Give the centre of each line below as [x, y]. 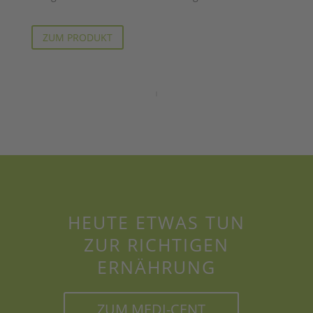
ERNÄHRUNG [156, 267]
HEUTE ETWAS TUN [156, 222]
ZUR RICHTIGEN [156, 245]
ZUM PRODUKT [77, 37]
